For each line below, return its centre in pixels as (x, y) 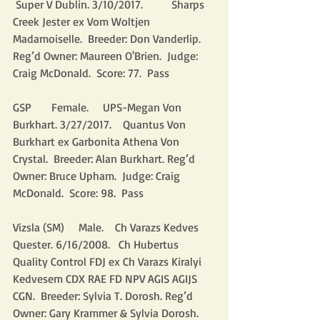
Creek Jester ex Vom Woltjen (83, 21)
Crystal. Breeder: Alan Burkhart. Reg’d (105, 159)
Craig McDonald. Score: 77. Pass (91, 73)
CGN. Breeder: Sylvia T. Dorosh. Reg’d (104, 296)
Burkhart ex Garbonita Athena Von (97, 141)
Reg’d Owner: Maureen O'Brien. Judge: (107, 56)
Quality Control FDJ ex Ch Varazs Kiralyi (109, 261)
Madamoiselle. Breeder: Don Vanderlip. (108, 39)
